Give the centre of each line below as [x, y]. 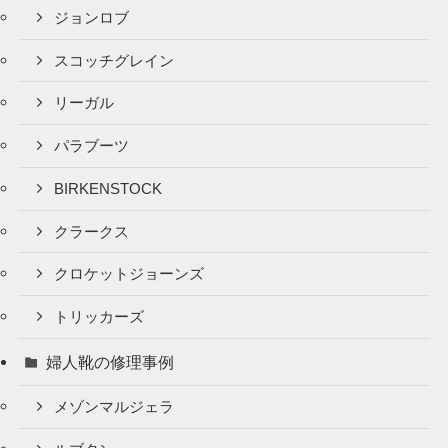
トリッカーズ [99, 317]
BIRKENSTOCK [108, 188]
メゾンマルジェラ [114, 407]
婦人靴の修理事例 [110, 362]
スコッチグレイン [114, 60]
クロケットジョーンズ [129, 274]
